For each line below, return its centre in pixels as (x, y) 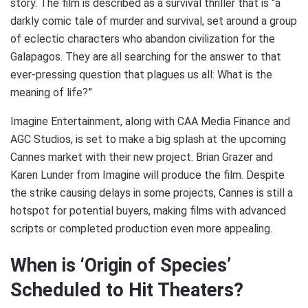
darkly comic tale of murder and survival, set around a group (154, 21)
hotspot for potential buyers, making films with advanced (148, 210)
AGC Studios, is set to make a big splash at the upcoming (148, 139)
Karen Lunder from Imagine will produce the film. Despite (147, 175)
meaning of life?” (51, 92)
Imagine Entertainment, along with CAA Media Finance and (150, 121)
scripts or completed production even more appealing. (141, 228)
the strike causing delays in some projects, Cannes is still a (152, 192)
